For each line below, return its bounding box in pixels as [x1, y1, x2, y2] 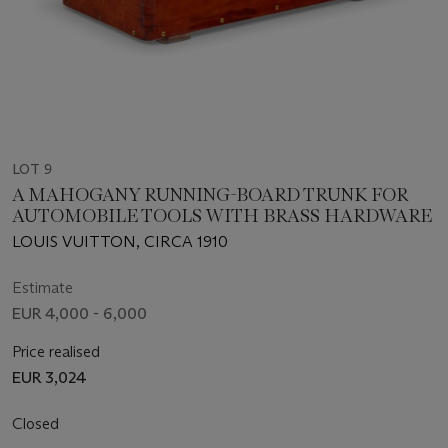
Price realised [12, 342, 100, 362]
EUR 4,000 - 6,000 [12, 304, 147, 324]
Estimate [12, 278, 73, 298]
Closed [12, 414, 63, 434]
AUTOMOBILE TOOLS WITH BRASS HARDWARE [12, 205, 432, 228]
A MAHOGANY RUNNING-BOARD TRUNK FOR [12, 184, 408, 207]
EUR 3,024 [12, 368, 87, 388]
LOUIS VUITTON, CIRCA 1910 [12, 232, 228, 252]
